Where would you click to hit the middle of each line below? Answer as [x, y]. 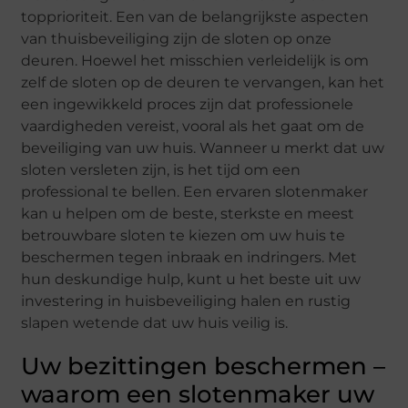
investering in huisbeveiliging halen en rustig [186, 301]
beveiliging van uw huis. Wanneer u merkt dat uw [203, 148]
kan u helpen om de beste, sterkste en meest [188, 214]
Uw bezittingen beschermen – [204, 367]
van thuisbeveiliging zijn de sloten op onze [177, 39]
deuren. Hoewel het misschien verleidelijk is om [195, 61]
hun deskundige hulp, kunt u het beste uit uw [191, 280]
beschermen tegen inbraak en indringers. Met [189, 258]
